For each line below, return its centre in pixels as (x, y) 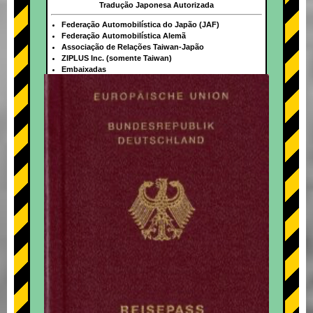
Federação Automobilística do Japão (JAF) (140, 25)
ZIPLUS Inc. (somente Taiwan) (116, 58)
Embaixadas (83, 70)
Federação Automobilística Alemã (123, 36)
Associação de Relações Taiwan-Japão (132, 47)
